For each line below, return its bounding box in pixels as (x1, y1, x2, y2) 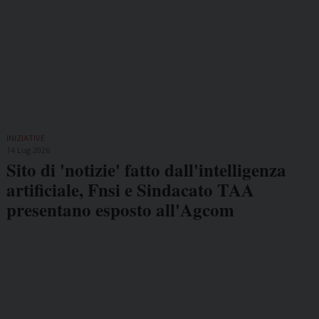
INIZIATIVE (6, 132, 45, 144)
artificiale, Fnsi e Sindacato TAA (6, 177, 254, 204)
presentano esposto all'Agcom (6, 197, 234, 224)
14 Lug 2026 (6, 145, 50, 156)
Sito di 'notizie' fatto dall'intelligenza (6, 157, 286, 184)
